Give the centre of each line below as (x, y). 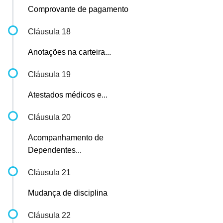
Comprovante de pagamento (78, 9)
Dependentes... (55, 150)
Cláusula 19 (49, 74)
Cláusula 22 (49, 215)
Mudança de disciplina (68, 193)
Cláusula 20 (49, 117)
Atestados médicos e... (68, 95)
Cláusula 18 (49, 32)
